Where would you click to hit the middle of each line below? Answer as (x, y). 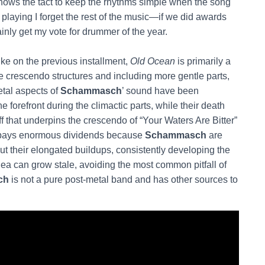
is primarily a (203, 61)
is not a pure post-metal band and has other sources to (123, 179)
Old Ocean (153, 61)
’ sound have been (160, 91)
